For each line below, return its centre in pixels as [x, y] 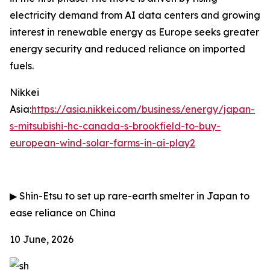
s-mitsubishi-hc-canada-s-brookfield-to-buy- [115, 126]
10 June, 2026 [42, 239]
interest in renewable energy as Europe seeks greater [134, 32]
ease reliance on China [63, 213]
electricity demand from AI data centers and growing [135, 15]
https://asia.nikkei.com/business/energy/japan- [143, 109]
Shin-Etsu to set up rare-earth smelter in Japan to [133, 196]
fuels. [22, 66]
